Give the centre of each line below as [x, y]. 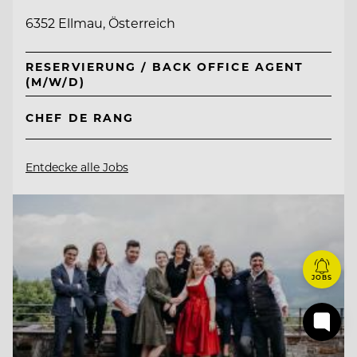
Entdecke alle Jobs [77, 167]
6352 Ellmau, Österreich [100, 22]
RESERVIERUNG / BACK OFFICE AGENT [165, 67]
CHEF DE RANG [80, 118]
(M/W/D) [55, 82]
